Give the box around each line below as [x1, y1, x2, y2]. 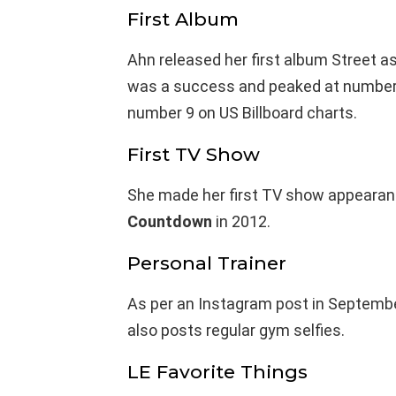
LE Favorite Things [127, 360, 308, 383]
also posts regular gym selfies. [127, 320, 345, 339]
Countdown [127, 211, 212, 231]
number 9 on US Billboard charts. [127, 103, 357, 122]
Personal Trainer [127, 251, 286, 274]
